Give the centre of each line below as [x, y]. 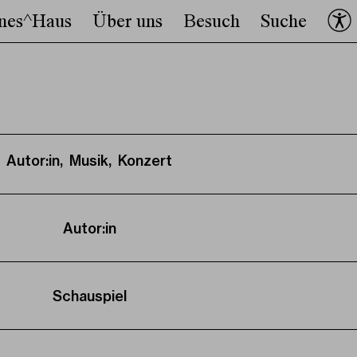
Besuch [211, 23]
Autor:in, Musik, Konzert [89, 160]
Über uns [127, 23]
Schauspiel [89, 296]
